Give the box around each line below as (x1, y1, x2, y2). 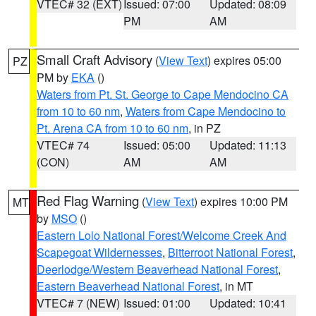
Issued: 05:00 (123, 137, 190, 153)
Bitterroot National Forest (168, 244, 293, 260)
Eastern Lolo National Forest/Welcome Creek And (37, 227, 286, 243)
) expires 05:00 (207, 52, 281, 68)
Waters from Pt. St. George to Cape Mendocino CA (37, 86, 288, 102)
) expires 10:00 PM (194, 193, 288, 209)
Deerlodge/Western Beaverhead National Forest (37, 261, 278, 277)
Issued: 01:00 (123, 295, 190, 311)
